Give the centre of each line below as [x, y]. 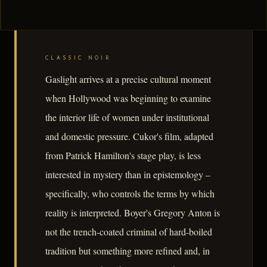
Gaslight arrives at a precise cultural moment [128, 79]
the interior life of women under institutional [127, 117]
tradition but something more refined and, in [128, 251]
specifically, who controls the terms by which [130, 194]
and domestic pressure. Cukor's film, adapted [129, 136]
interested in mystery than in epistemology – [128, 175]
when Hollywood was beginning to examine [128, 98]
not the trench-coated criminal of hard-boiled [129, 232]
